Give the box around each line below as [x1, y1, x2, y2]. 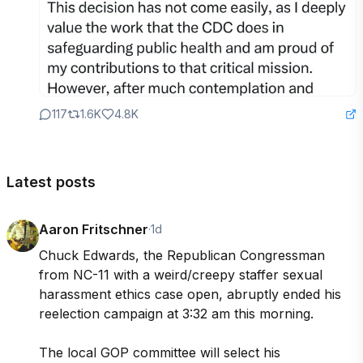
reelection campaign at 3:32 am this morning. [39, 305, 314, 322]
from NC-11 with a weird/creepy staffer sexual [39, 267, 322, 283]
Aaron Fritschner [39, 221, 148, 237]
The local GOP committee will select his [39, 344, 280, 361]
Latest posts [6, 173, 96, 190]
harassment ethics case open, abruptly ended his [39, 286, 341, 302]
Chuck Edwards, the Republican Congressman [39, 247, 325, 263]
